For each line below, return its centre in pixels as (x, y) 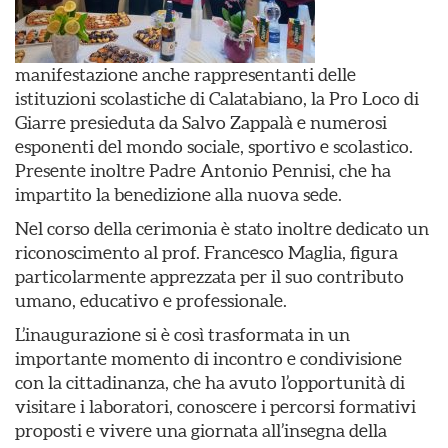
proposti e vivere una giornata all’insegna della (201, 430)
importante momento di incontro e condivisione (208, 358)
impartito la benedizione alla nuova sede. (178, 194)
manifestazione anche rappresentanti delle (185, 74)
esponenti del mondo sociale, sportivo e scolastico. (214, 146)
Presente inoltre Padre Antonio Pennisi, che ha (203, 170)
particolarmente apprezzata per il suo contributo (209, 276)
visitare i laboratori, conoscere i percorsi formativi (215, 406)
